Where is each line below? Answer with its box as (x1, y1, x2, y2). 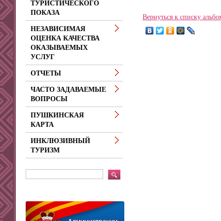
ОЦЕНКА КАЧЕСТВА (31, 35, 100, 42)
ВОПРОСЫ (31, 95, 68, 103)
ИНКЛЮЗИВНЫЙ (31, 137, 90, 145)
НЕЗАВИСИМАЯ (31, 25, 85, 33)
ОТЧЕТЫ (31, 70, 61, 77)
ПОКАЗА (31, 9, 60, 16)
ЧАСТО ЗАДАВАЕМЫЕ (31, 86, 106, 93)
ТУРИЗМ (31, 147, 60, 154)
